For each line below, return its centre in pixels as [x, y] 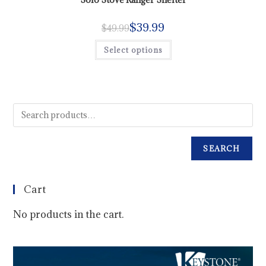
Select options [133, 50]
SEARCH [222, 148]
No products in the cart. [69, 214]
